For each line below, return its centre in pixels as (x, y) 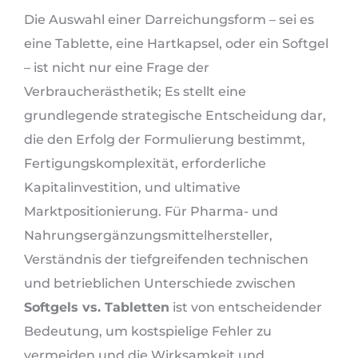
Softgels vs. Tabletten (97, 307)
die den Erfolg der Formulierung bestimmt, (165, 139)
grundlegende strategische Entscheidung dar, (175, 115)
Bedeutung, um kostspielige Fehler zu (148, 331)
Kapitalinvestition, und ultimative (132, 187)
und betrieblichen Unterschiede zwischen (160, 283)
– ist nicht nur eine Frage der (117, 68)
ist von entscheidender (246, 307)
